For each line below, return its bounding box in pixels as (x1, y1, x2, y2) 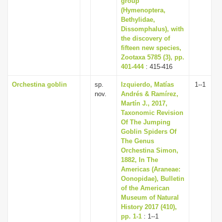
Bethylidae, (121, 16, 155, 23)
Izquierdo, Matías (121, 81, 174, 88)
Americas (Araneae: (121, 166, 180, 173)
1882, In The (121, 156, 158, 164)
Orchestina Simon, (121, 147, 178, 154)
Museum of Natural (121, 194, 179, 201)
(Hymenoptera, (121, 6, 166, 14)
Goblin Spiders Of (121, 128, 176, 135)
